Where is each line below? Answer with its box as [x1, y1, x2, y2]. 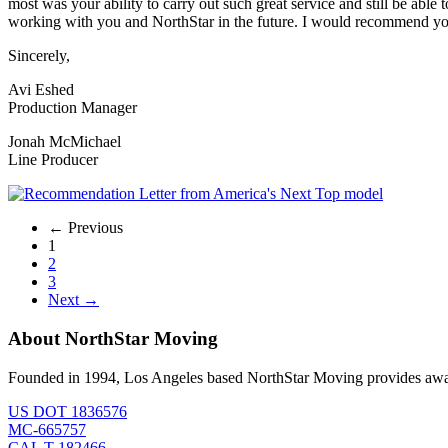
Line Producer [8, 151, 98, 169]
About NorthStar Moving [8, 327, 218, 349]
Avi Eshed [8, 81, 74, 99]
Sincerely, [8, 47, 70, 65]
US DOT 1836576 [8, 402, 127, 420]
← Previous [48, 219, 123, 237]
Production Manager [8, 99, 137, 117]
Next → [48, 291, 99, 309]
